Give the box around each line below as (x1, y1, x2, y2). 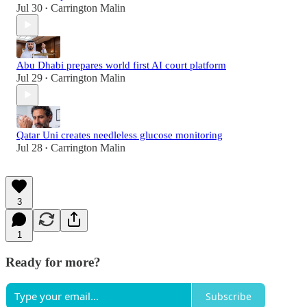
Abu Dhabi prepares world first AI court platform (16, 59, 226, 71)
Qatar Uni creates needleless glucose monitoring (16, 129, 223, 140)
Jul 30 (16, 1, 42, 14)
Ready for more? (5, 254, 101, 269)
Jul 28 (16, 141, 42, 153)
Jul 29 (16, 71, 42, 84)
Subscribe (206, 289, 251, 303)
